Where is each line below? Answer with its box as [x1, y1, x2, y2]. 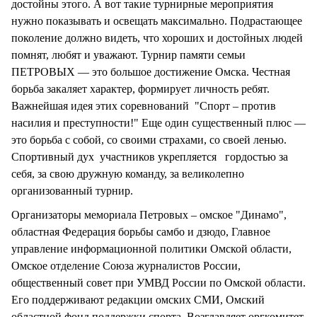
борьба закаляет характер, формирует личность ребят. [11, 82, 270, 95]
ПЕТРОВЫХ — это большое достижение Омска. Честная [11, 65, 290, 78]
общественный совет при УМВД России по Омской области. [11, 276, 306, 289]
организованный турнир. [11, 184, 133, 197]
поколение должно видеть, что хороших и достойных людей [11, 31, 303, 44]
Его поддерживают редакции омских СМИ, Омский [11, 293, 265, 306]
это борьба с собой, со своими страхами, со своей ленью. [11, 133, 287, 146]
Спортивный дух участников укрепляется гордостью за [11, 150, 288, 163]
